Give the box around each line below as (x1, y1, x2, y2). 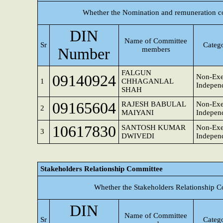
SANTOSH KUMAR (121, 123, 186, 131)
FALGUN (121, 69, 151, 77)
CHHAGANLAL (121, 77, 174, 85)
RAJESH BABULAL (121, 100, 186, 108)
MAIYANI (121, 109, 154, 116)
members (142, 45, 170, 53)
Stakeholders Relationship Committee (40, 165, 163, 173)
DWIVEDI (121, 132, 154, 140)
